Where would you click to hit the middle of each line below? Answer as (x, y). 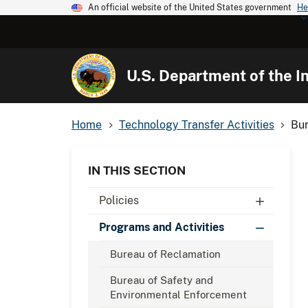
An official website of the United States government (190, 8)
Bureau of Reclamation (165, 254)
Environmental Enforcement (178, 294)
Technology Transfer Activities (196, 124)
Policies (119, 200)
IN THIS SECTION (137, 170)
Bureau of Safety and (162, 280)
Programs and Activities (162, 227)
